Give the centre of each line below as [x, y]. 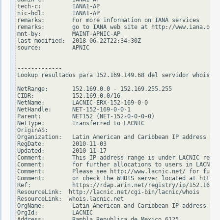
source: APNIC [53, 48]
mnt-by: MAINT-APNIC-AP [69, 34]
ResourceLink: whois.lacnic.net [70, 199]
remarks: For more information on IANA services [108, 20]
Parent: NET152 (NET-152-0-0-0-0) [86, 117]
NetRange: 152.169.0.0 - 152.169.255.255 [95, 89]
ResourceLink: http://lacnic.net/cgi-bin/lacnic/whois [108, 192]
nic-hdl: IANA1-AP [58, 14]
